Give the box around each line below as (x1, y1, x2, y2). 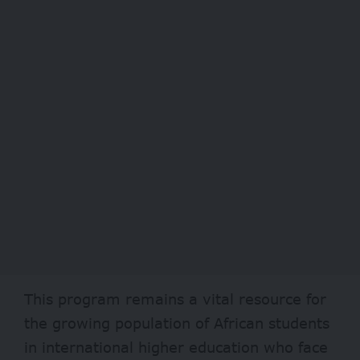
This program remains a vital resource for (24, 289, 326, 308)
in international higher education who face (24, 337, 328, 356)
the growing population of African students (24, 313, 329, 332)
